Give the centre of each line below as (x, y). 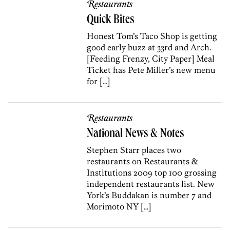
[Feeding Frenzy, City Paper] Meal (151, 58)
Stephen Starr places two (134, 150)
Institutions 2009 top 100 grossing (152, 172)
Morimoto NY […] (119, 206)
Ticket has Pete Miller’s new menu (151, 70)
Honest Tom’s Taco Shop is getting (152, 36)
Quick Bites (111, 20)
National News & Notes (136, 134)
